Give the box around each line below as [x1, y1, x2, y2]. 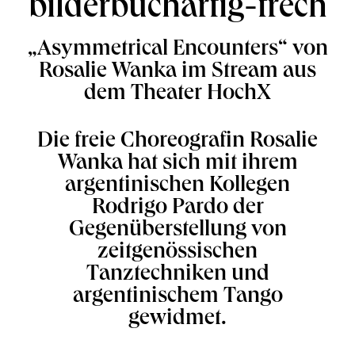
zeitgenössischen [97, 242, 258, 265]
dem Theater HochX [84, 83, 271, 107]
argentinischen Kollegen [65, 175, 290, 199]
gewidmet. [128, 308, 227, 332]
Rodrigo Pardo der [91, 197, 264, 221]
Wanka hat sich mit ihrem [57, 153, 298, 177]
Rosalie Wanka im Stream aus [39, 61, 316, 85]
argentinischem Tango [72, 286, 283, 310]
